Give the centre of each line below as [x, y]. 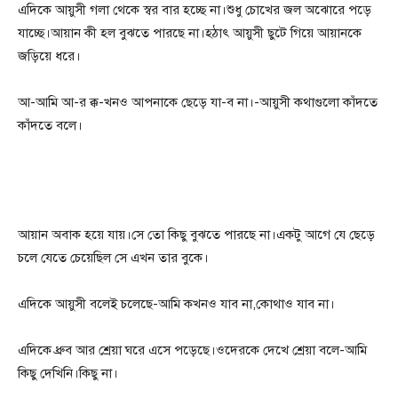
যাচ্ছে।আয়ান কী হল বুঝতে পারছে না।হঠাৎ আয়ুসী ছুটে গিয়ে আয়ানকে [190, 33]
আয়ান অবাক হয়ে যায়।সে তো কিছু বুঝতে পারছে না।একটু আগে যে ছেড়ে [196, 235]
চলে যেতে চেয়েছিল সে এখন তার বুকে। [113, 258]
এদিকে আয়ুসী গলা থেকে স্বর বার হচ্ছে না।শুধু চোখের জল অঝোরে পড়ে [195, 10]
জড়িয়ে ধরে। [49, 56]
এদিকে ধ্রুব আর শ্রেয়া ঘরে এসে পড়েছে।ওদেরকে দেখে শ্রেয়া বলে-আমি [192, 350]
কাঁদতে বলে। [50, 126]
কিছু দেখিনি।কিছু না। [68, 374]
